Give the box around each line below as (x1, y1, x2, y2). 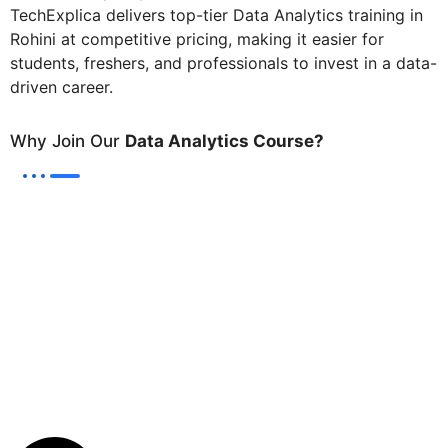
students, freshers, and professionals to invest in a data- (10, 52, 437, 73)
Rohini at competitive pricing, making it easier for (10, 28, 384, 49)
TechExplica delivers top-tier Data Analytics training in (10, 4, 423, 25)
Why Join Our (10, 130, 125, 151)
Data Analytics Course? (125, 130, 324, 151)
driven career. (10, 76, 113, 97)
